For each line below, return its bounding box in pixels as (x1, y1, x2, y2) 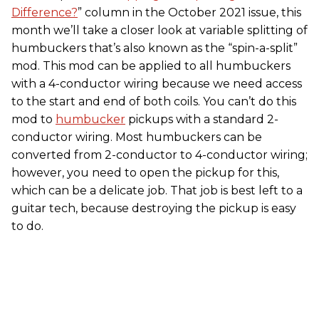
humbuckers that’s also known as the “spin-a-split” (11, 41, 298, 55)
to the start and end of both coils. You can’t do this (11, 94, 296, 108)
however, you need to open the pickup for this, (11, 165, 279, 179)
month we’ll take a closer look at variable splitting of (11, 23, 308, 37)
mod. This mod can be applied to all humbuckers (11, 58, 291, 73)
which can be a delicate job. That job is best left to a (11, 183, 303, 197)
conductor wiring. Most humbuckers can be (11, 130, 262, 144)
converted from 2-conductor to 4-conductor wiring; (11, 147, 308, 162)
